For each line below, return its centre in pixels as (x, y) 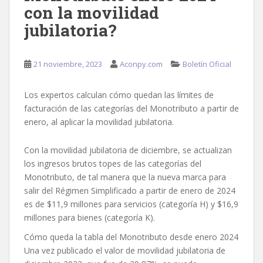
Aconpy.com (141, 64)
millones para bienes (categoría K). (90, 218)
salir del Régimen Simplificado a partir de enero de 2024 (130, 191)
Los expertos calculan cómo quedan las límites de (119, 95)
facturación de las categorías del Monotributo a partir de (131, 109)
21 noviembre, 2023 (68, 64)
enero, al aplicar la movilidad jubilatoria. (99, 122)
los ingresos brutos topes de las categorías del (113, 164)
